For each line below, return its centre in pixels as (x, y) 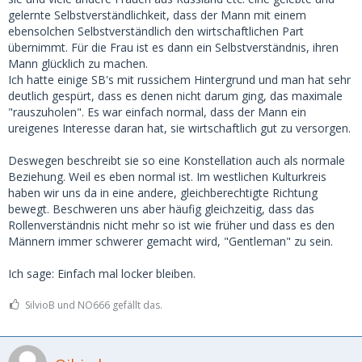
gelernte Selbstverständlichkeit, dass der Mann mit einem (157, 15)
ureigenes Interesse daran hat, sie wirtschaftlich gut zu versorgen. (179, 128)
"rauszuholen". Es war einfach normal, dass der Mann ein (157, 112)
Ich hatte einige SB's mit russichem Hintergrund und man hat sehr (179, 80)
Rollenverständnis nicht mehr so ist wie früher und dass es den (171, 225)
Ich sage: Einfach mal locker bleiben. (102, 274)
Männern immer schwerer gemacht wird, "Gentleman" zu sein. (170, 241)
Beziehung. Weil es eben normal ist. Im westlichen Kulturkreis (167, 177)
